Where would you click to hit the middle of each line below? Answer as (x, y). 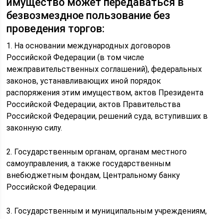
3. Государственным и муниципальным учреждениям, (107, 211)
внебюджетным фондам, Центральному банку (93, 175)
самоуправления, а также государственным (89, 164)
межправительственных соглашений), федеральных (104, 69)
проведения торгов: (56, 29)
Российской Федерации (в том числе (76, 57)
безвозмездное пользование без (88, 15)
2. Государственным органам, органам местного (97, 152)
